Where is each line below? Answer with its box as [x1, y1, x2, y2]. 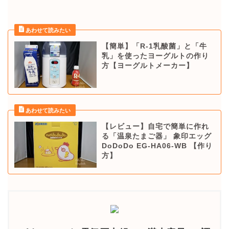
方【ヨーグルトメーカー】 [101, 62, 194, 70]
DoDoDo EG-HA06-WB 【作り [101, 142, 213, 150]
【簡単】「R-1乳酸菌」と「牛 [101, 42, 207, 51]
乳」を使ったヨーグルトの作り [101, 52, 209, 60]
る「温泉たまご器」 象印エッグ [101, 132, 212, 140]
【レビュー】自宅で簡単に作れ [101, 122, 209, 130]
